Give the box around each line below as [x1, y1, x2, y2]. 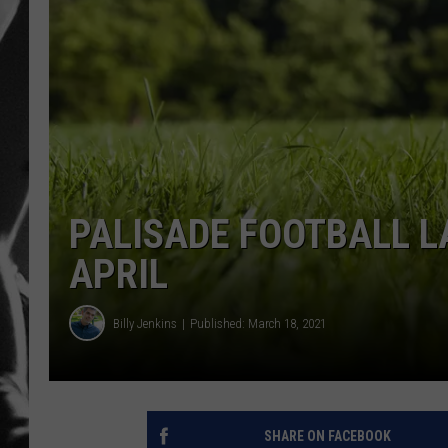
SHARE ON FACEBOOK [263, 428, 391, 445]
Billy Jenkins [113, 315, 177, 331]
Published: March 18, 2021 [190, 315, 326, 331]
